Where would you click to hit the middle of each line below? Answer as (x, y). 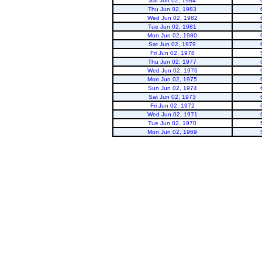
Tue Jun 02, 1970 (172, 123)
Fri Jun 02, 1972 (172, 106)
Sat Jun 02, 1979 (172, 44)
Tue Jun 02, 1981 (172, 27)
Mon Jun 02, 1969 (172, 132)
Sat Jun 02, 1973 (172, 97)
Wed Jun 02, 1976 (172, 70)
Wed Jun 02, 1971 (172, 114)
